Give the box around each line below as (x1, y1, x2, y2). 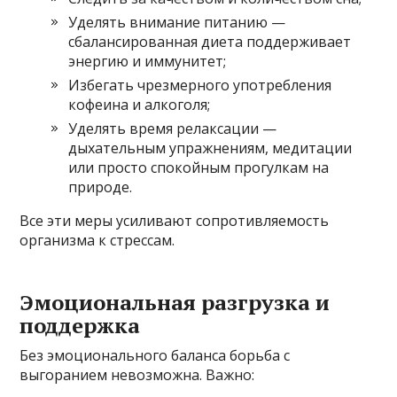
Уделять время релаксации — (68, 118, 277, 138)
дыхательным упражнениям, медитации (68, 137, 353, 158)
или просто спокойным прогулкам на (68, 157, 330, 177)
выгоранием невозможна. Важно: (19, 364, 255, 385)
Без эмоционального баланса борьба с (19, 345, 291, 365)
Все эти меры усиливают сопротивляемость (19, 210, 330, 230)
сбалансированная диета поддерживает (68, 31, 352, 51)
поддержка (19, 310, 141, 339)
